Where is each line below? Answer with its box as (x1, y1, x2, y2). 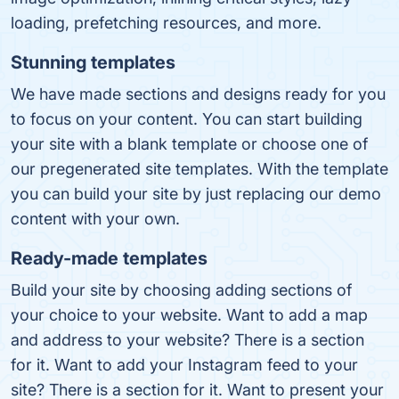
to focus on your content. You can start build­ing (11, 110, 362, 128)
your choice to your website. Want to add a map (11, 305, 368, 324)
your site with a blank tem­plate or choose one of (11, 134, 368, 153)
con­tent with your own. (11, 209, 180, 228)
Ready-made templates (11, 248, 208, 269)
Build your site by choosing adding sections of (11, 281, 352, 299)
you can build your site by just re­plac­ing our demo (11, 184, 381, 203)
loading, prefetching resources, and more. (11, 13, 322, 32)
